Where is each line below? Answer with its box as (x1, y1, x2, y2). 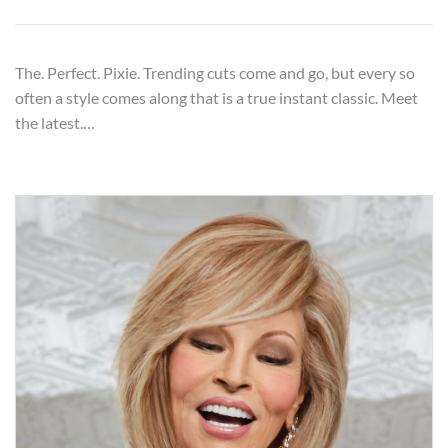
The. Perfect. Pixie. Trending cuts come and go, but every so (15, 62, 415, 82)
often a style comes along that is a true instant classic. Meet (15, 87, 418, 107)
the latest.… (15, 112, 95, 132)
